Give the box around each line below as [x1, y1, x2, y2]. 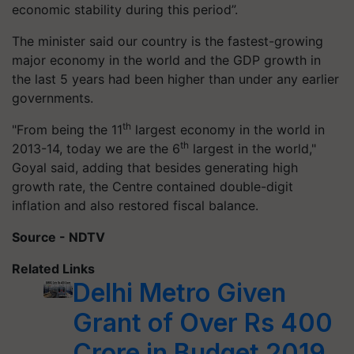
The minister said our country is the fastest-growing [12, 33, 323, 49]
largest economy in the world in [131, 122, 325, 137]
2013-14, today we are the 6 [12, 141, 180, 156]
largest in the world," [189, 141, 316, 156]
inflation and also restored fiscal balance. [12, 198, 258, 213]
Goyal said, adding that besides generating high [12, 160, 298, 175]
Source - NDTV [12, 229, 105, 245]
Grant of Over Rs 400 [72, 307, 333, 338]
